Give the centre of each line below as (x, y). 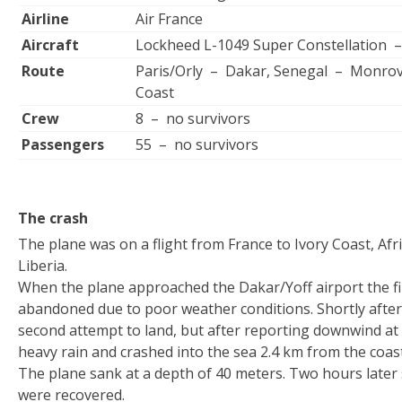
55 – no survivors (197, 144)
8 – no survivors (193, 118)
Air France (169, 19)
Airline (45, 19)
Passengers (63, 144)
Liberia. (43, 266)
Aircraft (50, 45)
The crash (53, 218)
